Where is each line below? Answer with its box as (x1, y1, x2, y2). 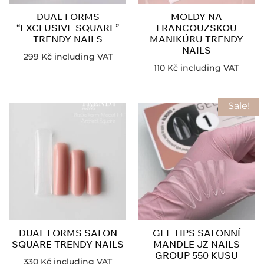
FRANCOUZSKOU (156, 21, 237, 34)
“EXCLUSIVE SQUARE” (16, 21, 119, 34)
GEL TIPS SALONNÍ (152, 227, 240, 239)
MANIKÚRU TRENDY (149, 32, 243, 45)
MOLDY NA (170, 10, 222, 22)
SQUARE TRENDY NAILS (12, 238, 124, 250)
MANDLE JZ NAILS (153, 238, 240, 250)
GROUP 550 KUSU (154, 249, 238, 262)
